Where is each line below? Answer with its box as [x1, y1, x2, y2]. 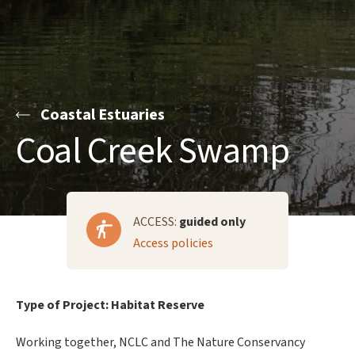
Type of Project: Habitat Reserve [16, 296, 204, 314]
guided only [179, 213, 246, 231]
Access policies [133, 235, 213, 252]
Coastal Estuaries [40, 104, 165, 126]
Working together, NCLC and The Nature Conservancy [16, 334, 305, 351]
